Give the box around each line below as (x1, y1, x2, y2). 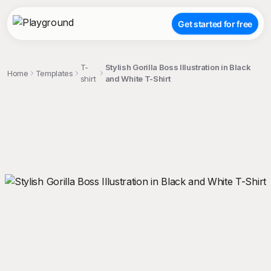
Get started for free (178, 18, 252, 29)
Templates (35, 68, 73, 78)
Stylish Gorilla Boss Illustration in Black (105, 62, 251, 72)
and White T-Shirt (105, 74, 171, 83)
